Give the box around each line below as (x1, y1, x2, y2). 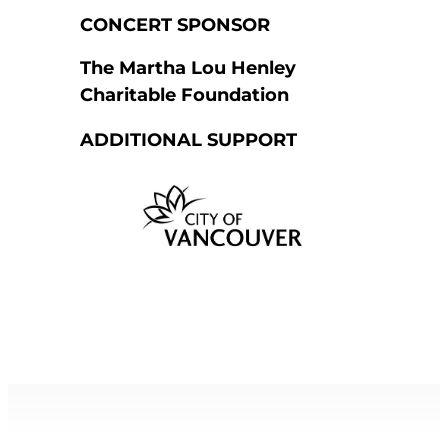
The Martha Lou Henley (79, 57, 296, 80)
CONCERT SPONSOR (79, 14, 270, 37)
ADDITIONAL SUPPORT (79, 129, 297, 152)
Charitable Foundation (79, 84, 289, 107)
